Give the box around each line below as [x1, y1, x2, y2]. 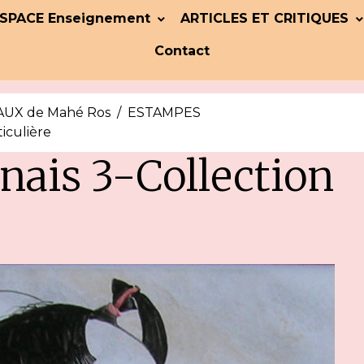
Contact [154, 43, 210, 58]
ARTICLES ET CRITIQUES [180, 11, 353, 26]
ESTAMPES [128, 105, 201, 120]
